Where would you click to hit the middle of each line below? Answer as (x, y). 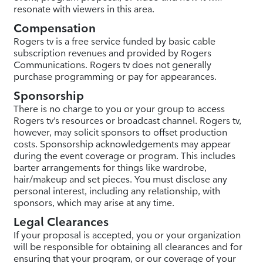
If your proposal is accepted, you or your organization (127, 235)
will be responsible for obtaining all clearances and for (128, 247)
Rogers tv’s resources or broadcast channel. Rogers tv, (127, 120)
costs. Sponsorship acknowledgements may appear (122, 144)
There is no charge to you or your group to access (119, 109)
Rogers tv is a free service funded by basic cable (114, 41)
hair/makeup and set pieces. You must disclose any (120, 179)
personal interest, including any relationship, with (117, 191)
